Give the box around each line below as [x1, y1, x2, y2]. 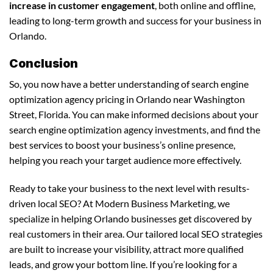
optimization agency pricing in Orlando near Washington [9, 93, 245, 105]
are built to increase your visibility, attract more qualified [9, 243, 244, 255]
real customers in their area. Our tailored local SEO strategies [9, 228, 263, 240]
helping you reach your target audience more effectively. [9, 154, 241, 166]
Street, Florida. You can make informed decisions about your [9, 108, 258, 121]
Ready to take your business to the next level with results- [9, 182, 250, 194]
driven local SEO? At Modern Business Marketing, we [9, 197, 230, 210]
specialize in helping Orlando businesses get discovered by [9, 213, 252, 225]
